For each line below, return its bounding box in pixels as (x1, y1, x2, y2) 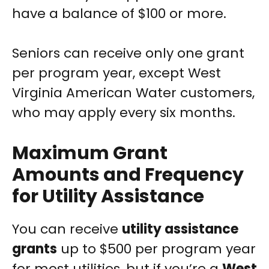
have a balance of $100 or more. (12, 4, 226, 23)
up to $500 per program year (57, 240, 256, 259)
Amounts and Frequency (12, 162, 244, 188)
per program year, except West (12, 64, 221, 83)
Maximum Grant (12, 141, 168, 166)
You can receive (12, 220, 122, 239)
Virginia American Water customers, (12, 83, 255, 103)
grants (12, 240, 57, 259)
